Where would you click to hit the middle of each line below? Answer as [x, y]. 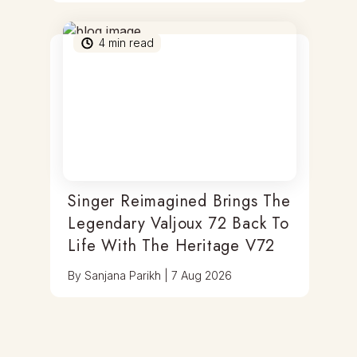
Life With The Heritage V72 [172, 246]
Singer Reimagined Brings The [179, 201]
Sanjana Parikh [123, 275]
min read [130, 43]
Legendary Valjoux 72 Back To [178, 224]
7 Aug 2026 [202, 275]
